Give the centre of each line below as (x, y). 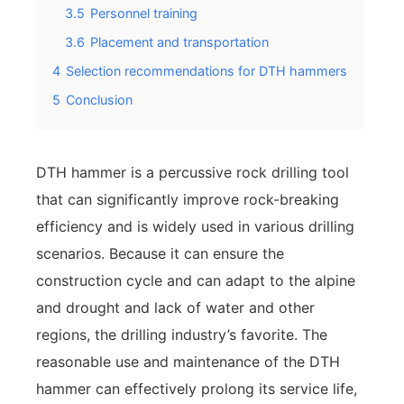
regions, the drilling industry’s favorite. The (182, 335)
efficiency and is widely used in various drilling (195, 226)
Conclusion (99, 100)
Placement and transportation (179, 42)
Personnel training (144, 13)
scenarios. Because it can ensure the (160, 253)
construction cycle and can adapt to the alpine (196, 280)
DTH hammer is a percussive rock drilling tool (193, 172)
